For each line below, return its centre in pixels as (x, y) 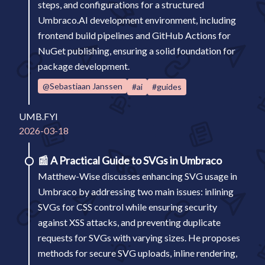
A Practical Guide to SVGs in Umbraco (136, 160)
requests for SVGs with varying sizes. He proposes (139, 237)
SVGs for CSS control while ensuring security (127, 207)
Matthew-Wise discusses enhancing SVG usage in (138, 176)
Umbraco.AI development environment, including (137, 20)
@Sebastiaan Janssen (83, 86)
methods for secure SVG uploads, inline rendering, (138, 253)
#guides (167, 87)
